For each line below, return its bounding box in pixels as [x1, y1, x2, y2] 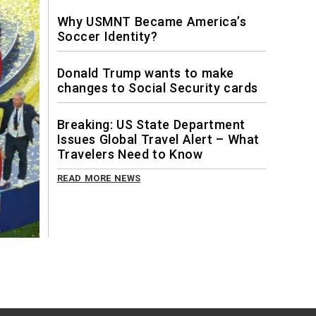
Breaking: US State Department [56, 116, 245, 132]
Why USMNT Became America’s [56, 13, 246, 29]
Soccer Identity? [56, 28, 157, 44]
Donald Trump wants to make [56, 65, 234, 80]
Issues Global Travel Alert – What [56, 131, 260, 147]
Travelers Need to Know [56, 146, 202, 162]
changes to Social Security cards [56, 80, 258, 95]
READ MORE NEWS [56, 172, 141, 183]
